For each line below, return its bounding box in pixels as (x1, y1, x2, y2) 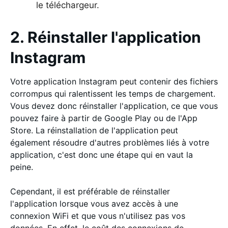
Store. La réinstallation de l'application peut (10, 125, 178, 135)
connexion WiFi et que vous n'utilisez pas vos (10, 210, 185, 221)
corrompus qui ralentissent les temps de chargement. (10, 88, 215, 99)
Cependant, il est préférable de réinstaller (10, 186, 170, 196)
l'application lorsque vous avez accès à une (10, 198, 178, 209)
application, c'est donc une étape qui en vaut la (10, 149, 193, 160)
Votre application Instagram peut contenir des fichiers (10, 76, 218, 87)
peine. (10, 161, 36, 172)
